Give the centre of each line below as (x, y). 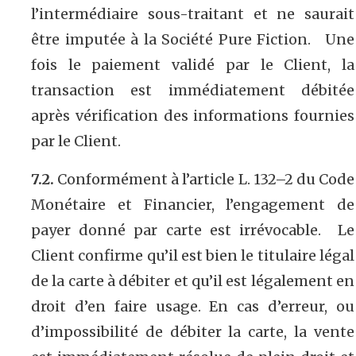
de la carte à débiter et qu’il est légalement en (193, 281)
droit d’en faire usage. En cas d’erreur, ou (193, 306)
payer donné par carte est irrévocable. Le (193, 230)
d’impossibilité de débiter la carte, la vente (193, 331)
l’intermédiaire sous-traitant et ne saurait (193, 14)
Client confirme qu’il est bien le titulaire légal (193, 255)
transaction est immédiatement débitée (193, 90)
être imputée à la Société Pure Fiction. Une (193, 39)
